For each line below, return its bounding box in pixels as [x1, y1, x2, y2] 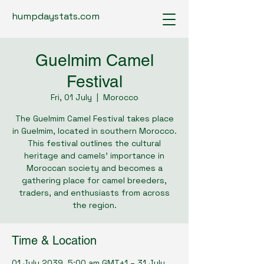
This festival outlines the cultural [28, 138, 161, 148]
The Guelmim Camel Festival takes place [15, 113, 174, 124]
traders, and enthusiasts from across [19, 187, 170, 198]
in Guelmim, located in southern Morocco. [12, 126, 177, 136]
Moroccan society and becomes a [26, 163, 163, 173]
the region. [72, 200, 117, 210]
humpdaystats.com [12, 10, 100, 22]
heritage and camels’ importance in [24, 150, 164, 161]
